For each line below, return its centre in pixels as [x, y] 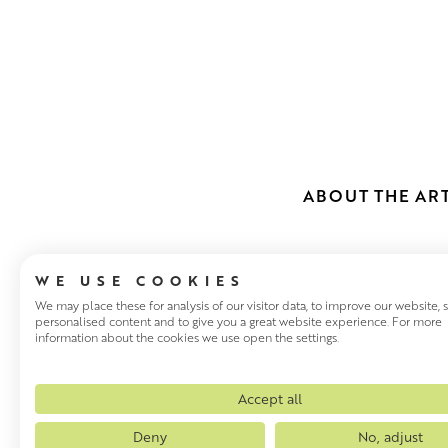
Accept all [270, 398]
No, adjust [390, 436]
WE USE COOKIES [140, 281]
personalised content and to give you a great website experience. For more [238, 321]
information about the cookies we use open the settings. [187, 337]
